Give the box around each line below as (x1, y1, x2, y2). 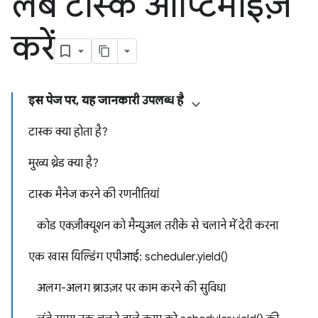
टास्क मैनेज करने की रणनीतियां (28, 187, 159, 202)
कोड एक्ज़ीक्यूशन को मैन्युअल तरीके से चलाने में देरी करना (37, 219, 278, 233)
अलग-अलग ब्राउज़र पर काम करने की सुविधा (37, 281, 226, 295)
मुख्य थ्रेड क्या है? (28, 156, 99, 170)
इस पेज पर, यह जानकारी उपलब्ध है (28, 94, 183, 108)
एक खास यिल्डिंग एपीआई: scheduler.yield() (28, 250, 228, 264)
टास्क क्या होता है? (28, 125, 108, 139)
